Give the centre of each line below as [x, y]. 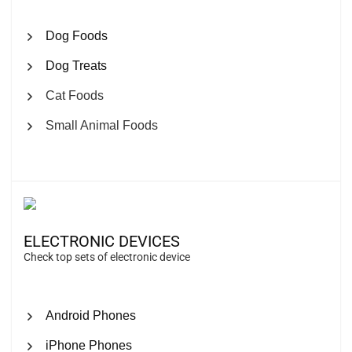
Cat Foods [75, 96]
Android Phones [91, 316]
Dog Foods [77, 36]
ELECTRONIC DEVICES [102, 242]
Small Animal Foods [102, 126]
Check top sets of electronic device [107, 257]
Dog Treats [76, 66]
